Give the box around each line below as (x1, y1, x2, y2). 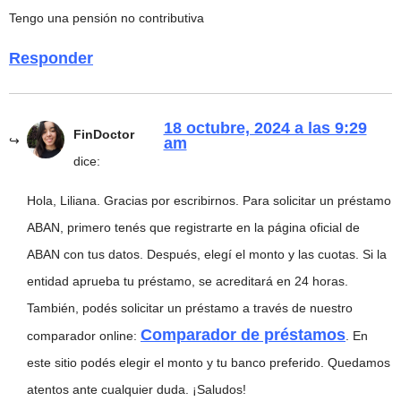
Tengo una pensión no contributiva (9, 10, 204, 25)
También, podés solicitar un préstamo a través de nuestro (27, 301, 353, 316)
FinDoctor (73, 126, 134, 141)
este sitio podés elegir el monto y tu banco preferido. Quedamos (27, 355, 390, 371)
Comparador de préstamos (141, 326, 346, 345)
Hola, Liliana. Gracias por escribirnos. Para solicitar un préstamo (27, 193, 391, 209)
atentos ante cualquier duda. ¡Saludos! (27, 382, 246, 397)
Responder (9, 48, 93, 67)
